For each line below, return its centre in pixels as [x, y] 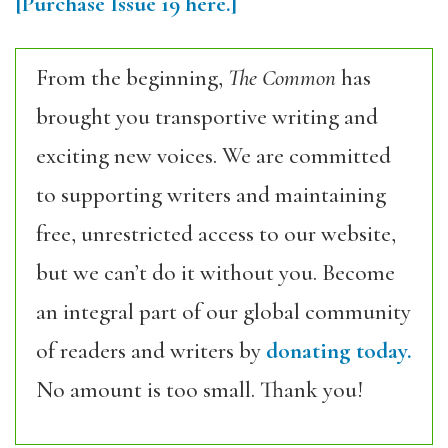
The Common [282, 78]
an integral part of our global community [223, 312]
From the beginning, [132, 78]
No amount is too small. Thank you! [199, 390]
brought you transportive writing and [207, 117]
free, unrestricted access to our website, [216, 234]
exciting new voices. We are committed [213, 156]
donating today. [339, 351]
